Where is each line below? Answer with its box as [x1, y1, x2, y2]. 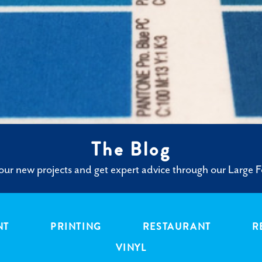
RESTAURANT [142, 220, 211, 234]
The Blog [91, 136, 171, 164]
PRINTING [50, 220, 102, 234]
